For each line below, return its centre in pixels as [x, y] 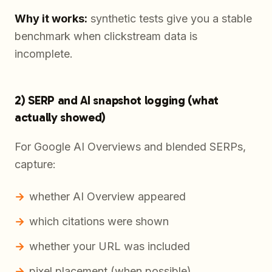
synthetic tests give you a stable [170, 19]
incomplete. [44, 54]
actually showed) [60, 117]
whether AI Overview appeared [107, 197]
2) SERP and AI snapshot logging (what [117, 100]
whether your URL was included [110, 246]
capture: [35, 165]
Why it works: [51, 19]
